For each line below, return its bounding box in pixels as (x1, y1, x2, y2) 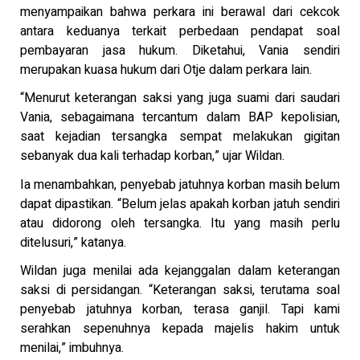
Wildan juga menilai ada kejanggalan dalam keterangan (20, 261, 340, 281)
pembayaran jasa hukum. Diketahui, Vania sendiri (20, 40, 340, 60)
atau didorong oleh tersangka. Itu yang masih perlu (20, 213, 340, 233)
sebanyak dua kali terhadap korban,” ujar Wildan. (20, 146, 284, 166)
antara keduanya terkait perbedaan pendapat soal (20, 21, 340, 41)
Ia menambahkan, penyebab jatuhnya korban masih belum (20, 174, 340, 194)
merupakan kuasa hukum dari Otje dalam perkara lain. (20, 59, 312, 80)
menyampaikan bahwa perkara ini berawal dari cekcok (20, 2, 340, 22)
